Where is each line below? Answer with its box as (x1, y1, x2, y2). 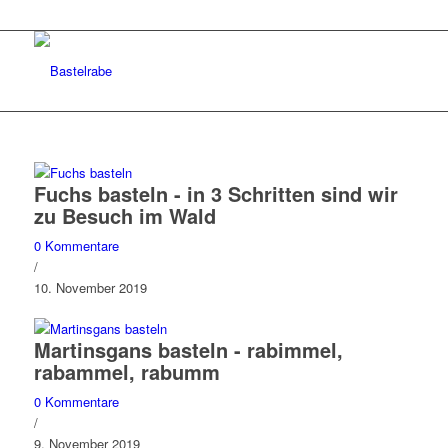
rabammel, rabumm (33, 357, 220, 386)
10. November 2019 (33, 278, 147, 297)
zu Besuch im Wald (33, 201, 216, 230)
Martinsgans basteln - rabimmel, (33, 335, 343, 364)
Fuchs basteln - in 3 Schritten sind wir (33, 179, 398, 208)
